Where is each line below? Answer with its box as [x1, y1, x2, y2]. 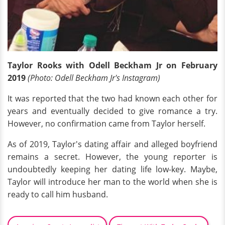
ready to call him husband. [8, 189, 110, 200]
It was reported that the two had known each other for [8, 93, 217, 104]
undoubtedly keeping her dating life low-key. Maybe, [8, 164, 217, 175]
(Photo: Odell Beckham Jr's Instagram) [28, 72, 162, 83]
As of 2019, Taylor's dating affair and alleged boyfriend [8, 139, 217, 150]
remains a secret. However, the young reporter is [8, 151, 217, 162]
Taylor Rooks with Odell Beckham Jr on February [8, 60, 217, 71]
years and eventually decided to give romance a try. [8, 105, 217, 117]
